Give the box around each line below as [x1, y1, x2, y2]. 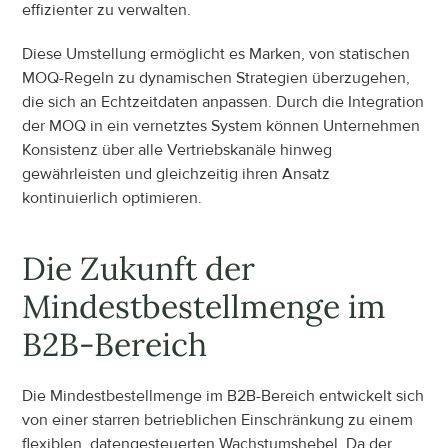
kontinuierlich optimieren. [22, 187, 203, 208]
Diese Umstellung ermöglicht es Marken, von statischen [22, 43, 411, 64]
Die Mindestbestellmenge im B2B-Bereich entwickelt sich [22, 385, 425, 406]
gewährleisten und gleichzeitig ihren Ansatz [22, 163, 331, 184]
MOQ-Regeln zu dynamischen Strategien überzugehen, [22, 67, 411, 88]
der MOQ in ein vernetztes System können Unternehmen [22, 115, 421, 136]
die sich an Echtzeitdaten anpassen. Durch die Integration [22, 91, 425, 112]
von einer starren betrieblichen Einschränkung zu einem [22, 409, 414, 430]
